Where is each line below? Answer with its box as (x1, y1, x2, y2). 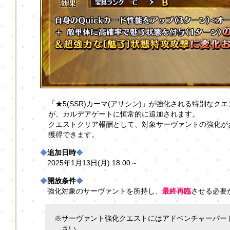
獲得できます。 (48, 130, 99, 139)
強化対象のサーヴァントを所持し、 (47, 187, 163, 196)
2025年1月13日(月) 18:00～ (47, 159, 138, 167)
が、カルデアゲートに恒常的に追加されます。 (48, 110, 199, 119)
